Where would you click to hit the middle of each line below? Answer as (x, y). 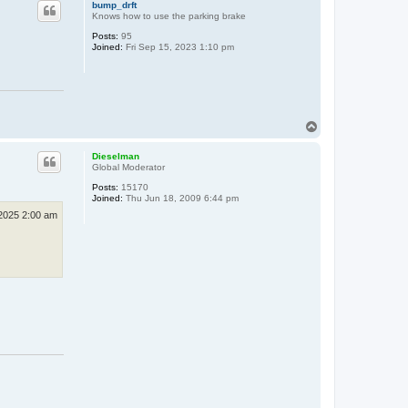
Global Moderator (128, 167)
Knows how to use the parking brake (168, 15)
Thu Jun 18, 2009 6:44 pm (180, 198)
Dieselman (115, 156)
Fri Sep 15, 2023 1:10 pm (178, 46)
